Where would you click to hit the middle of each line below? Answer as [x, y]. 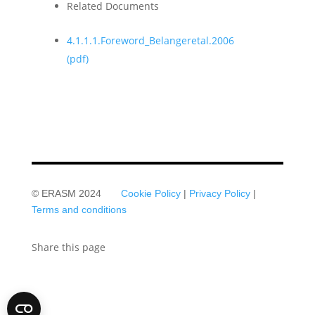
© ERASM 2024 [76, 193]
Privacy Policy [219, 193]
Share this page [68, 247]
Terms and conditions [79, 210]
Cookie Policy [150, 193]
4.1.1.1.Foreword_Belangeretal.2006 [150, 40]
